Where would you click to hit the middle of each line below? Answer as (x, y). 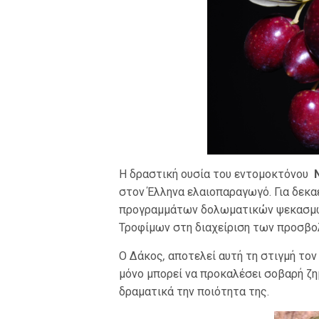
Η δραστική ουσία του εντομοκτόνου (216, 174)
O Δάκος (141, 256)
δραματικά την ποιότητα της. (194, 292)
